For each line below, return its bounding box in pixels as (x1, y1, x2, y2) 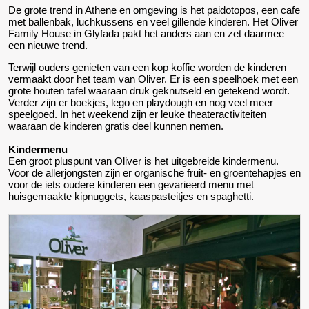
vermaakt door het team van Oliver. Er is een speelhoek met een (8, 72, 298, 85)
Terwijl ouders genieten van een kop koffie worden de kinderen (8, 61, 286, 73)
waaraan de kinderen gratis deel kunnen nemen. (8, 119, 226, 132)
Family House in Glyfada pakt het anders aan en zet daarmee (8, 27, 284, 39)
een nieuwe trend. (8, 39, 88, 51)
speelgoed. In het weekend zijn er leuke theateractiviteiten (8, 108, 266, 120)
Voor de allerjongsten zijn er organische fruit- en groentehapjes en (8, 166, 301, 179)
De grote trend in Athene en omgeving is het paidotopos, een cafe (8, 3, 300, 16)
